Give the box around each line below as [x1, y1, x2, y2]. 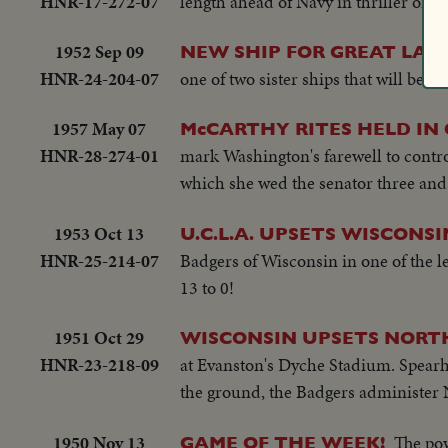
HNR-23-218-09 [39, 352, 159, 378]
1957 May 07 [52, 116, 146, 142]
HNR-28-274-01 [39, 143, 159, 169]
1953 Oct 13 [54, 220, 144, 246]
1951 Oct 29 [54, 325, 144, 351]
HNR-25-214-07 [39, 247, 159, 273]
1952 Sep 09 [54, 38, 144, 64]
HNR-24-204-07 [39, 65, 159, 91]
